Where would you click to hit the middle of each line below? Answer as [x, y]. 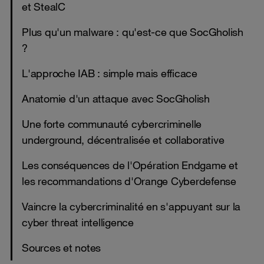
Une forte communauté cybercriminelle [112, 123]
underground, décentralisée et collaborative [123, 139]
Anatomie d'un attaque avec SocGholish [116, 98]
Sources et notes [61, 247]
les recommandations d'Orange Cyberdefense [129, 181]
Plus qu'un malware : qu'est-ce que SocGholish [133, 32]
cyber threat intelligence [78, 222]
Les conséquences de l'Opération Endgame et [130, 165]
